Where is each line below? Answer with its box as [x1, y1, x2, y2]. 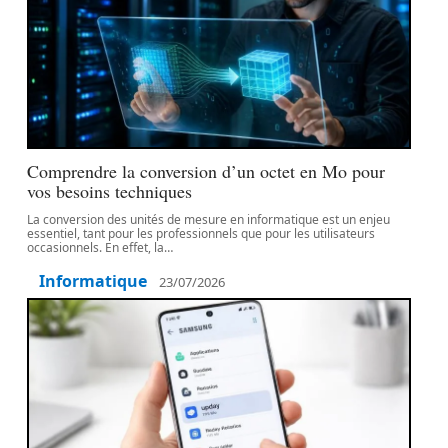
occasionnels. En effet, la [27, 239, 165, 256]
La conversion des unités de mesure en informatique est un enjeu [27, 211, 391, 228]
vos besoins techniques [27, 179, 193, 203]
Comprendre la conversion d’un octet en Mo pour [27, 159, 386, 183]
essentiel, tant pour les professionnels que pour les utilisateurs [27, 225, 376, 242]
